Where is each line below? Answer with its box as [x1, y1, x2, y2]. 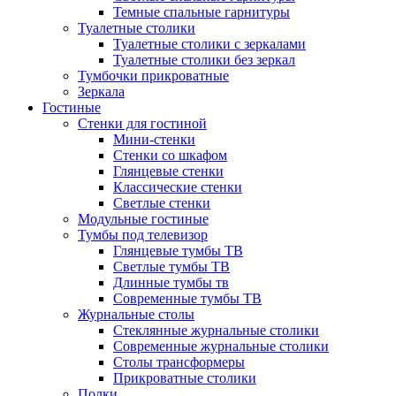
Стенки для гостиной [78, 116, 207, 131]
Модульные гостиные [78, 211, 209, 226]
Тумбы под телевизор [78, 227, 208, 242]
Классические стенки [113, 179, 242, 194]
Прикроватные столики [113, 370, 256, 385]
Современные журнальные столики [113, 339, 329, 354]
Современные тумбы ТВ [113, 291, 262, 306]
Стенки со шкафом [113, 148, 227, 163]
